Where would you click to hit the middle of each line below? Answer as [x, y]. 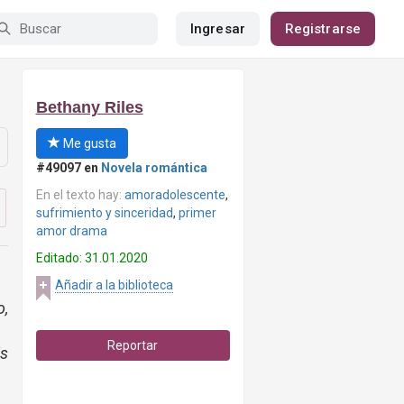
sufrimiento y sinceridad [104, 213]
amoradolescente [174, 195]
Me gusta [88, 143]
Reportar [133, 345]
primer [197, 213]
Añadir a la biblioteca [114, 285]
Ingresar [218, 29]
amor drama [71, 231]
